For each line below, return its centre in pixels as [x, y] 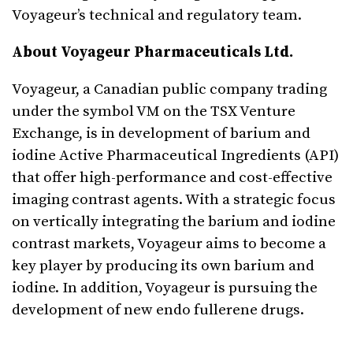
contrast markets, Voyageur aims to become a [169, 244]
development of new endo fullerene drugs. [158, 310]
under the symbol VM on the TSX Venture [154, 112]
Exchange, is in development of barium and [161, 134]
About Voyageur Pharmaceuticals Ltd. [152, 53]
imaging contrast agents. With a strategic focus [174, 200]
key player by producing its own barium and [163, 266]
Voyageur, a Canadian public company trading [169, 90]
